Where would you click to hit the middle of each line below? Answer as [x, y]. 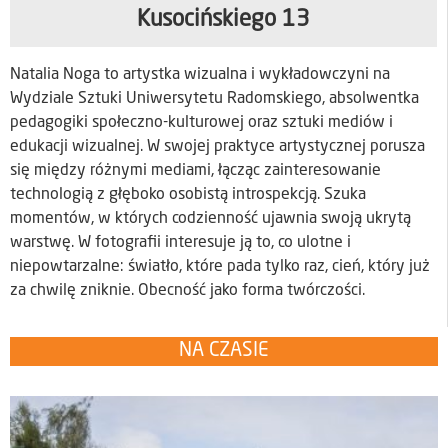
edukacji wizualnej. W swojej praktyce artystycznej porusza [217, 147]
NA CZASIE [224, 351]
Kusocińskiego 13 [223, 20]
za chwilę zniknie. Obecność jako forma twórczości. [187, 291]
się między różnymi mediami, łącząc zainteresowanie [195, 171]
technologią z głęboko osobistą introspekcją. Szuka [188, 195]
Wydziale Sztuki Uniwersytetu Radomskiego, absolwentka [214, 99]
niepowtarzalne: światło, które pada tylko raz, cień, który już [220, 267]
